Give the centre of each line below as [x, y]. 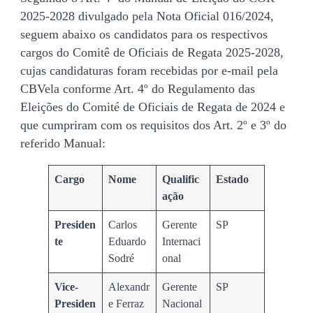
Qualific [181, 180]
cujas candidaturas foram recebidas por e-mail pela [149, 71]
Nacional [182, 304]
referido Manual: [63, 143]
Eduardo [128, 242]
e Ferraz [126, 304]
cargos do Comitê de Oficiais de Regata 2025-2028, [152, 52]
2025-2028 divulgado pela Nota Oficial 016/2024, [147, 16]
